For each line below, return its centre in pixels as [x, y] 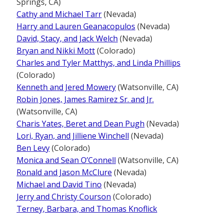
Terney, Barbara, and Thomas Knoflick [87, 209]
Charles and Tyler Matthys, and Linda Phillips [99, 63]
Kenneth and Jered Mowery [66, 87]
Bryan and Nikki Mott [56, 50]
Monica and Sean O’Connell [66, 160]
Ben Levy [33, 148]
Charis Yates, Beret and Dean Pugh [81, 123]
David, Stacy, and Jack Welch [67, 38]
